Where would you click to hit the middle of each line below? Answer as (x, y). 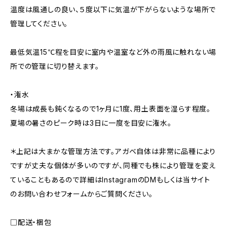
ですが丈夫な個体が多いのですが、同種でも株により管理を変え (113, 165)
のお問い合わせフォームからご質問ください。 (82, 194)
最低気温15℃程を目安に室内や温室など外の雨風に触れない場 (113, 52)
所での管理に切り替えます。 (55, 66)
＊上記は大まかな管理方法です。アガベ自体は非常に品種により (113, 151)
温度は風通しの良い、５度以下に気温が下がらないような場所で (113, 9)
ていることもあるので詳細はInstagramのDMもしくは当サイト (110, 180)
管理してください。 (39, 24)
